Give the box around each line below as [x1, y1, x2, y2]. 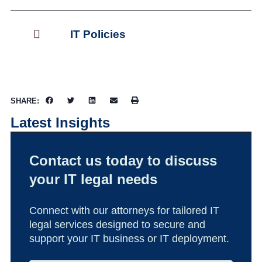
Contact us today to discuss [29, 152, 217, 168]
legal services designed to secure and [29, 218, 205, 230]
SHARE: [11, 96, 39, 105]
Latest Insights [11, 114, 110, 130]
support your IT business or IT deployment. [29, 232, 229, 244]
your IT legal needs [29, 171, 157, 187]
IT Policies [70, 27, 126, 40]
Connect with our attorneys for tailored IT [29, 204, 219, 216]
